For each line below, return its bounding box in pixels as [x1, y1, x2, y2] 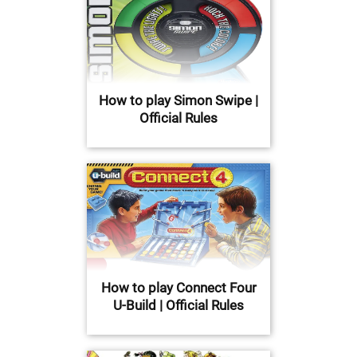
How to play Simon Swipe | [99, 92, 258, 109]
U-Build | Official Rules [113, 297, 244, 314]
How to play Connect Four [100, 280, 257, 296]
